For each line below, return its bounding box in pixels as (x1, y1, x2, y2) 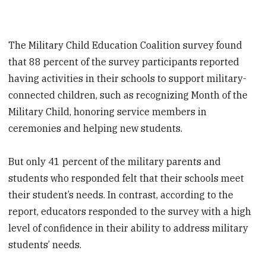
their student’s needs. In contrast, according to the (8, 189, 234, 201)
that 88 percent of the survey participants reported (8, 55, 240, 68)
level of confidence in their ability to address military (8, 222, 249, 235)
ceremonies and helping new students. (8, 122, 183, 134)
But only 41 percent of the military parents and (8, 156, 221, 168)
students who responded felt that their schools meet (8, 172, 245, 185)
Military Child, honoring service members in (8, 105, 207, 118)
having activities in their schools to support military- (8, 72, 247, 84)
